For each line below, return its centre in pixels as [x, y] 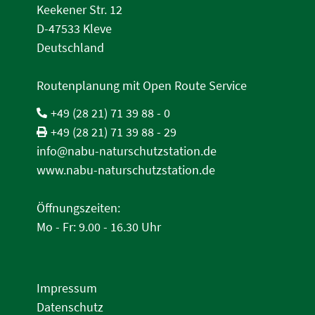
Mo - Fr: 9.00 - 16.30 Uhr [99, 227]
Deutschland [71, 47]
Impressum [67, 288]
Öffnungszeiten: [79, 208]
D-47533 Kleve [75, 28]
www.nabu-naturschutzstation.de [126, 170]
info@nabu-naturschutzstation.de [127, 151]
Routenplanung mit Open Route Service [142, 85]
